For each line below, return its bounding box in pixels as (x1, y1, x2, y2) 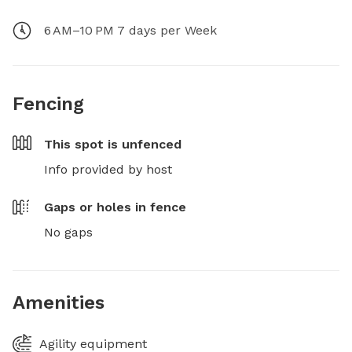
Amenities (13, 291, 104, 313)
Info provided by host (44, 162, 172, 177)
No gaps (44, 225, 93, 240)
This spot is (44, 137, 122, 152)
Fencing (13, 93, 84, 115)
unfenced (122, 137, 181, 152)
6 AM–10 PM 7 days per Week (44, 23, 217, 38)
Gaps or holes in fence (44, 200, 186, 214)
